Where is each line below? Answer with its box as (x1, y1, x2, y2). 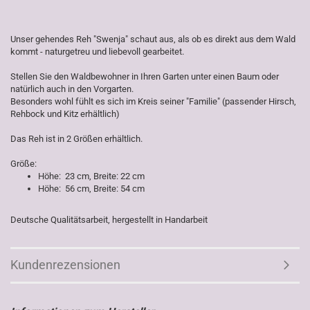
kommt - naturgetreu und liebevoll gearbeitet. (10, 46, 184, 57)
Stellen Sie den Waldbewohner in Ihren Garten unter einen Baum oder (10, 71, 279, 82)
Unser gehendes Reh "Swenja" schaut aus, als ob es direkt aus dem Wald (10, 34, 295, 44)
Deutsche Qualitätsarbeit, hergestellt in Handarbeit (10, 215, 208, 225)
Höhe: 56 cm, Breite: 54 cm (38, 183, 145, 194)
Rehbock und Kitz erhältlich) (10, 109, 120, 119)
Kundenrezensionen (10, 257, 120, 272)
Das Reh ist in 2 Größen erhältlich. (10, 134, 143, 144)
